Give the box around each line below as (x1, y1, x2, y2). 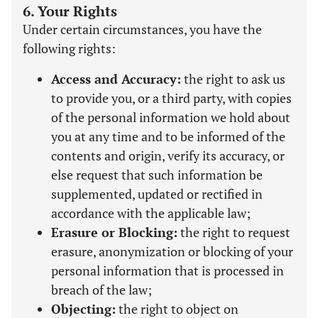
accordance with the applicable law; (51, 204, 251, 221)
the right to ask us (181, 70, 285, 87)
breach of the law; (51, 281, 152, 298)
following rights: (23, 40, 116, 57)
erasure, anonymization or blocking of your (51, 243, 293, 260)
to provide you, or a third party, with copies (51, 89, 292, 106)
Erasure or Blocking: (51, 224, 177, 241)
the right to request (177, 224, 290, 241)
